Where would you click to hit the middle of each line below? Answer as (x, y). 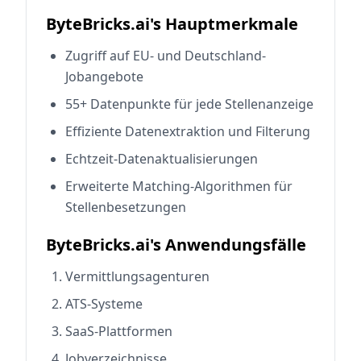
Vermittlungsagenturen (137, 276)
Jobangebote (104, 76)
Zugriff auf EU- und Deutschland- (166, 55)
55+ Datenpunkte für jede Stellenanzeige (189, 104)
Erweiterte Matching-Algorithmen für (179, 186)
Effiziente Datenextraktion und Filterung (188, 131)
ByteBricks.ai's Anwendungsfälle (176, 244)
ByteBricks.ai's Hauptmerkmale (172, 23)
